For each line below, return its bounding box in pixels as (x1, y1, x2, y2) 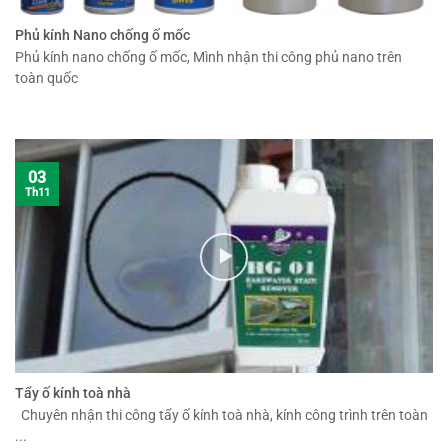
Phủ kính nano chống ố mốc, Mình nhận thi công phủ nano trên (15, 49, 402, 66)
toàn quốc (15, 70, 78, 87)
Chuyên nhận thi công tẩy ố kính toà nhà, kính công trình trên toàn (15, 407, 428, 424)
